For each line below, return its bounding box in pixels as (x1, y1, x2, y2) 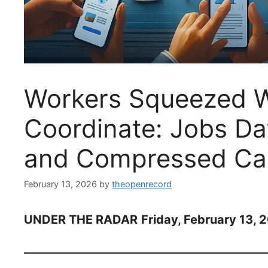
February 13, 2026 (24, 179, 97, 190)
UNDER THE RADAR (24, 212, 138, 227)
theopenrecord (112, 179, 172, 190)
